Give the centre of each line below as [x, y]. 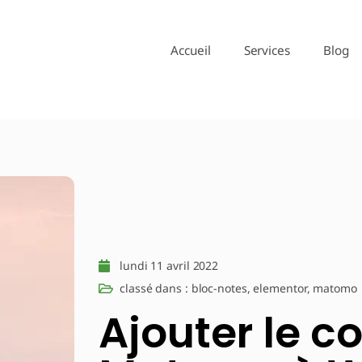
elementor [280, 288]
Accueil [191, 50]
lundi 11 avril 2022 [169, 265]
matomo [335, 288]
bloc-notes [219, 288]
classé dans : [154, 288]
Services [267, 50]
